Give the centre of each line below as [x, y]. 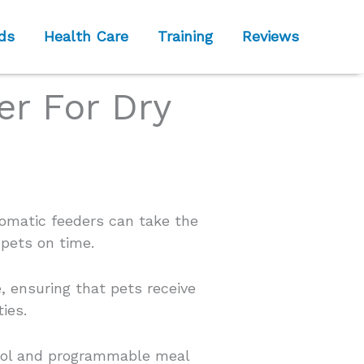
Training [185, 36]
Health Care [86, 36]
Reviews [271, 36]
